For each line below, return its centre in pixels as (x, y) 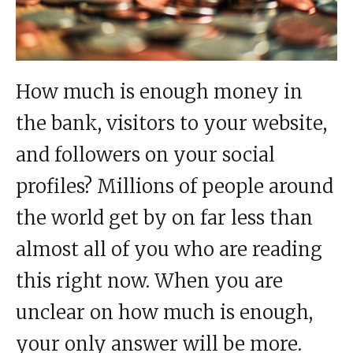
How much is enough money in (159, 91)
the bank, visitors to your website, (171, 123)
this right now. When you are (149, 281)
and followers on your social (145, 154)
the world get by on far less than (164, 217)
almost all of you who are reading (169, 249)
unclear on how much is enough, (164, 312)
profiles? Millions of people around (175, 186)
